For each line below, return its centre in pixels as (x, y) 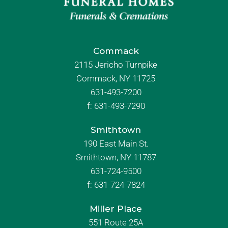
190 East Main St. (116, 143)
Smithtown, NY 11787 (116, 157)
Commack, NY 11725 (116, 78)
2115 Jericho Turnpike (116, 64)
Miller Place (116, 208)
